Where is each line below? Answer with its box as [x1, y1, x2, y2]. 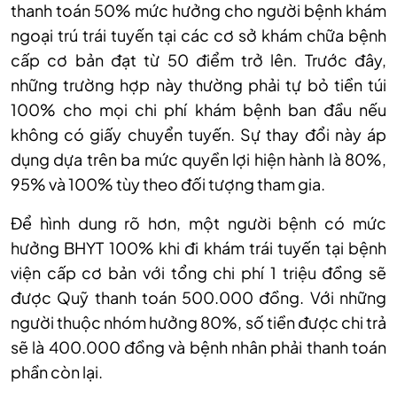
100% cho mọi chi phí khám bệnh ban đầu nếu [11, 99, 386, 121]
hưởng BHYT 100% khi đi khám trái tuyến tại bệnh [11, 237, 386, 259]
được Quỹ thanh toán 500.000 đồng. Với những [11, 287, 386, 308]
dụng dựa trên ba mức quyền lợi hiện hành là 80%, [11, 149, 386, 170]
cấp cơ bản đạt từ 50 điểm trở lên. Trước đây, [11, 50, 386, 71]
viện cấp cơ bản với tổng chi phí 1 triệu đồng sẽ [11, 262, 386, 284]
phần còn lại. [11, 362, 103, 383]
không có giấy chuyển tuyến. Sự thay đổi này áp [11, 124, 386, 145]
